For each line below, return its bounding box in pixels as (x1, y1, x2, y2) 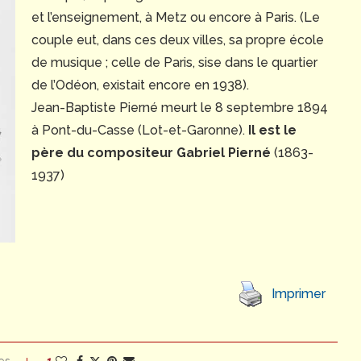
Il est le (247, 122, 297, 138)
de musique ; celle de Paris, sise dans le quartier (31, 54, 317, 70)
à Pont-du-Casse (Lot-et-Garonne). (31, 122, 248, 138)
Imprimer (271, 286, 326, 302)
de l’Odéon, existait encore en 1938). (31, 77, 249, 93)
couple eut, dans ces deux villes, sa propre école (31, 31, 324, 48)
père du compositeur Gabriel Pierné (31, 144, 271, 160)
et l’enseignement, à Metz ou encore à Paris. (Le (31, 9, 320, 25)
